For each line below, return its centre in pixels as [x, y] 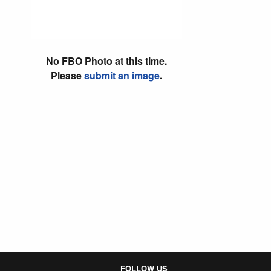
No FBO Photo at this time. [106, 61]
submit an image [122, 75]
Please [67, 75]
